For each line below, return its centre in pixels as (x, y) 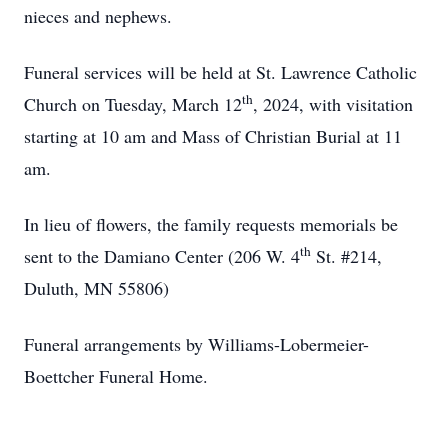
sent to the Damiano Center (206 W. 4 (162, 256)
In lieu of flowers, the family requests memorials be (211, 224)
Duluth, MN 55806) (96, 288)
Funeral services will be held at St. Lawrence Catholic (220, 72)
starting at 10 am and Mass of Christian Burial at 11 (213, 136)
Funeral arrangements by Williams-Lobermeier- (196, 344)
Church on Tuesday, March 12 (133, 104)
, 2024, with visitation (333, 104)
